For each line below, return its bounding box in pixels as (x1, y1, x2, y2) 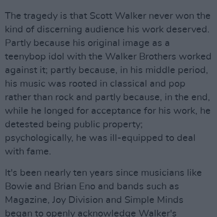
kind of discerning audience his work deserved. (5, 25, 210, 34)
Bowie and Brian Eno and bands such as (5, 182, 179, 191)
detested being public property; (5, 120, 143, 129)
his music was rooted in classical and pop (5, 79, 186, 89)
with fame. (5, 147, 51, 156)
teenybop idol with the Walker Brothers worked (5, 52, 212, 62)
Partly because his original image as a (5, 38, 170, 48)
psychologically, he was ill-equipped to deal (5, 133, 196, 143)
